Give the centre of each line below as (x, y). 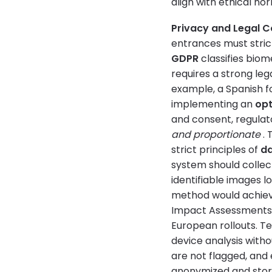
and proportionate (216, 135)
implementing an (213, 104)
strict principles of (216, 150)
